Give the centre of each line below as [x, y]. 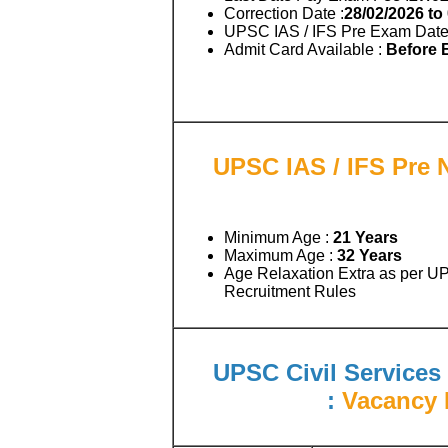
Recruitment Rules [290, 291]
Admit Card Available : [305, 49]
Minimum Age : [278, 237]
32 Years [369, 255]
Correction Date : [284, 13]
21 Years [365, 237]
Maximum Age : [280, 255]
